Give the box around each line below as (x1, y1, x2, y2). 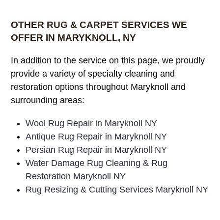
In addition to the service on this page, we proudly (11, 55, 205, 65)
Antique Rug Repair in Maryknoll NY (26, 131, 167, 141)
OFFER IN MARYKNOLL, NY (11, 32, 137, 43)
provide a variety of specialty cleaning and (11, 68, 175, 79)
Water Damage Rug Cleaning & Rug (26, 158, 168, 168)
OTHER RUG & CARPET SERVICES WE (11, 19, 188, 30)
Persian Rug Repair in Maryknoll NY (26, 144, 167, 155)
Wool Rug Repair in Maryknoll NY (26, 118, 158, 128)
